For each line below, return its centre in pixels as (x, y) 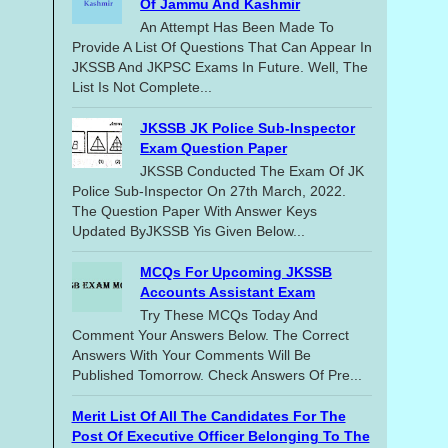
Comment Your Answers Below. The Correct (210, 334)
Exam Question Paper (214, 148)
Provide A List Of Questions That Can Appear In (221, 47)
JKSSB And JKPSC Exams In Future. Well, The (219, 67)
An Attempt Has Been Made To (237, 27)
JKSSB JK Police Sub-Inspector (248, 128)
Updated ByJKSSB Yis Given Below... (188, 230)
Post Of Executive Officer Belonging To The (220, 435)
